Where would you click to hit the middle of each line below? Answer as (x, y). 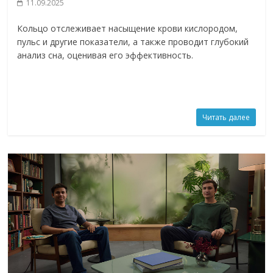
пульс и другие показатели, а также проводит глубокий (133, 41)
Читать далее (226, 117)
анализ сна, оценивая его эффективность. (105, 55)
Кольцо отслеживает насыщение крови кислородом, (128, 28)
